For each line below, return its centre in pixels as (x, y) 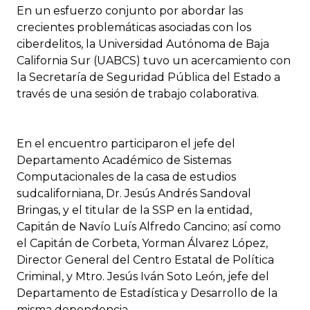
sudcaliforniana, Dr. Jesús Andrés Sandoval (134, 194)
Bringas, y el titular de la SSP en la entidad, (134, 210)
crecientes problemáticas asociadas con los (134, 28)
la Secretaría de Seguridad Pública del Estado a (148, 77)
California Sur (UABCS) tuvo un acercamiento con (154, 61)
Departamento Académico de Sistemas (124, 161)
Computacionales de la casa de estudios (126, 177)
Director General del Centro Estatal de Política (145, 260)
